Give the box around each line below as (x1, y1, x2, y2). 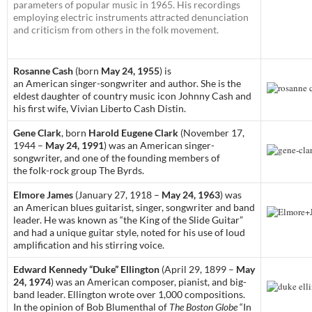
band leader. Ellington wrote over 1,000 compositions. (13, 288, 245, 301)
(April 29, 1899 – (159, 263, 236, 276)
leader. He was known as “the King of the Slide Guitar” (13, 214, 243, 226)
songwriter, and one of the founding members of (13, 152, 220, 164)
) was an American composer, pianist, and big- (51, 276, 247, 288)
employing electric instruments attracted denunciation (13, 11, 249, 24)
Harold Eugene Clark (88, 127, 178, 139)
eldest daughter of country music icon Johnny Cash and (13, 90, 251, 102)
